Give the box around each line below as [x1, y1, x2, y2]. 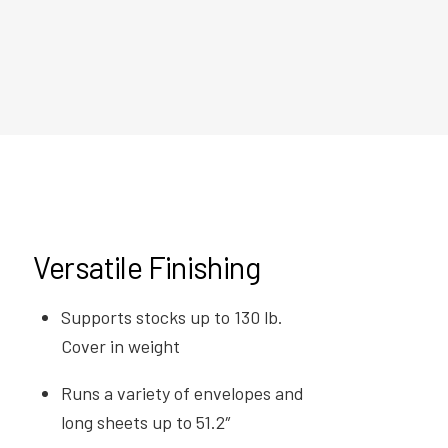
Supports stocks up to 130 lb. [61, 305, 284, 328]
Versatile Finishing [32, 247, 261, 285]
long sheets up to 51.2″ [61, 410, 232, 433]
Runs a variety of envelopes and [61, 381, 305, 404]
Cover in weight [61, 334, 181, 357]
